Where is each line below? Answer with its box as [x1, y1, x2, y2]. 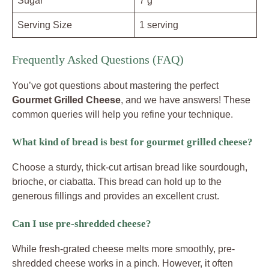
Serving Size [17, 20, 72, 31]
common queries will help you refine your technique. [12, 109, 233, 120]
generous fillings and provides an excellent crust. [12, 191, 219, 202]
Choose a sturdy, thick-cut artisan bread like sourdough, [12, 162, 247, 173]
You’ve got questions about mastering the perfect [12, 80, 219, 91]
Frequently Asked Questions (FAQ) [12, 53, 184, 67]
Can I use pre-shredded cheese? [12, 218, 151, 230]
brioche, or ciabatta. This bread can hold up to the [12, 177, 222, 187]
